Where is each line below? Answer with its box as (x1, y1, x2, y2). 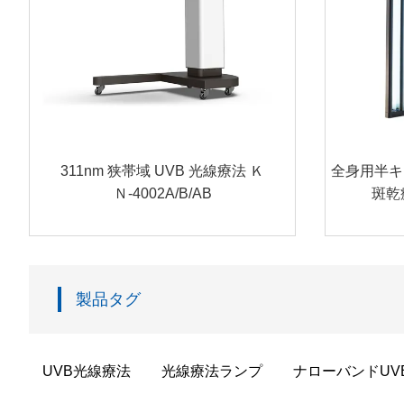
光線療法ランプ (161, 363, 262, 380)
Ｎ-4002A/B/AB (113, 186, 212, 202)
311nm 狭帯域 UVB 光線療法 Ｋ (60, 163, 264, 179)
